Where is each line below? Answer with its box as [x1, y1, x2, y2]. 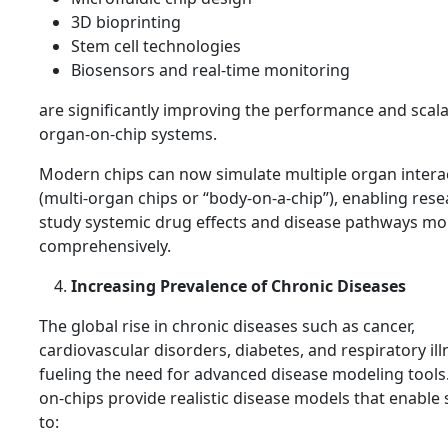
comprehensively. [39, 235, 171, 258]
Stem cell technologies [71, 35, 241, 58]
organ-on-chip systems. [39, 123, 217, 146]
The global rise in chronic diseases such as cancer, [39, 315, 415, 338]
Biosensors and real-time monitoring [71, 59, 350, 82]
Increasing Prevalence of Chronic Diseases [71, 275, 406, 298]
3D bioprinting [71, 11, 181, 34]
